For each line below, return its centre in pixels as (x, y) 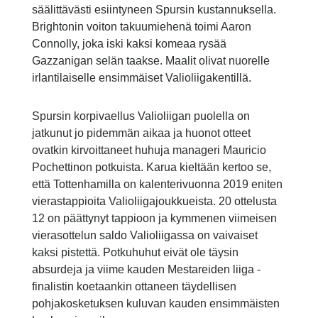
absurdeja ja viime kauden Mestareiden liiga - (146, 270)
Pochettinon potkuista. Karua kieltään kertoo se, (151, 168)
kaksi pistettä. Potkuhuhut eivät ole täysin (135, 253)
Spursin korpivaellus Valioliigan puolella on (141, 116)
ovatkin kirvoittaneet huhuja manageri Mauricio (149, 150)
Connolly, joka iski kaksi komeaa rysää (129, 44)
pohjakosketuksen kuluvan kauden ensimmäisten (155, 304)
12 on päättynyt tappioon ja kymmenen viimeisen (154, 219)
